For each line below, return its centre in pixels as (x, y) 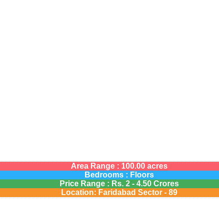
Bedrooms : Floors (119, 175)
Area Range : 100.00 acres (119, 166)
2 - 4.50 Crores (151, 184)
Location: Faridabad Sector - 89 (119, 192)
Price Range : (86, 184)
